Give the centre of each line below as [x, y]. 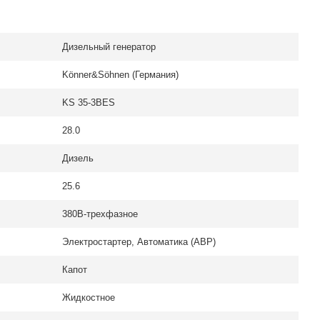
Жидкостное [89, 297]
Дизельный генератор [109, 47]
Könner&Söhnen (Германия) [120, 75]
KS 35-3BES [89, 102]
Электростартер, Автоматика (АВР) [139, 242]
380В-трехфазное [100, 214]
